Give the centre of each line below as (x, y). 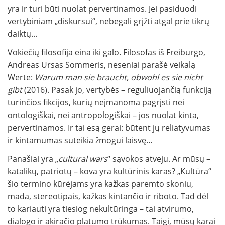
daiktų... (22, 34)
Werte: (21, 78)
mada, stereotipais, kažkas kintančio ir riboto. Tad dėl (108, 197)
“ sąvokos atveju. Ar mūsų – (159, 159)
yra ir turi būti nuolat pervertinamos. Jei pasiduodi (102, 9)
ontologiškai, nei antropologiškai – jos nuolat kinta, (103, 115)
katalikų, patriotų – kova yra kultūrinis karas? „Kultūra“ (109, 172)
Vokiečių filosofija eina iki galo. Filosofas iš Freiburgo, (106, 52)
